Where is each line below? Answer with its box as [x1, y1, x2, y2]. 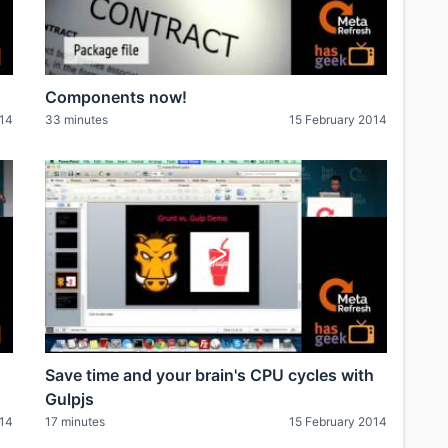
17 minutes [45, 413, 105, 429]
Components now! [45, 87, 187, 108]
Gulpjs [45, 388, 94, 409]
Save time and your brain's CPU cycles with [45, 364, 374, 385]
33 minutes [45, 112, 108, 128]
